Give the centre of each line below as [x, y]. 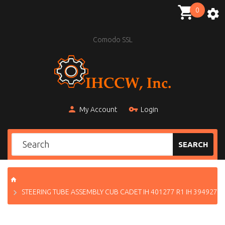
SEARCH [193, 145]
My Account [98, 109]
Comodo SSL [113, 40]
